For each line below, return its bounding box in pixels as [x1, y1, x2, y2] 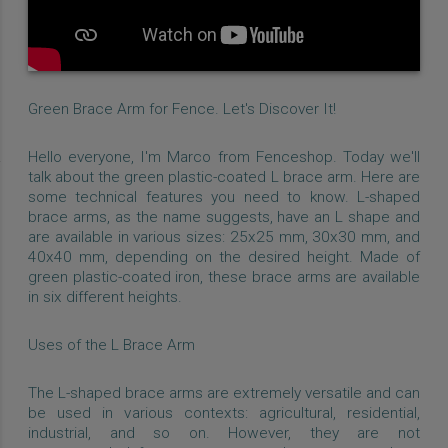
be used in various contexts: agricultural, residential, [28, 403, 420, 422]
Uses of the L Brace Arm [28, 335, 195, 354]
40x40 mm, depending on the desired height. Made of [28, 247, 420, 266]
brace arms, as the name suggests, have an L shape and [28, 207, 420, 226]
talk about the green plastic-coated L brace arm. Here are [28, 167, 420, 186]
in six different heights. [28, 287, 182, 306]
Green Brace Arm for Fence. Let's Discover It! [28, 99, 336, 118]
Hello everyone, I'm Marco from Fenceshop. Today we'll [28, 147, 420, 166]
